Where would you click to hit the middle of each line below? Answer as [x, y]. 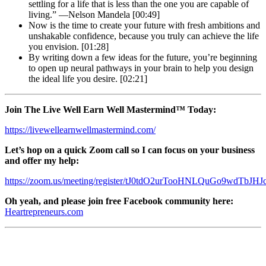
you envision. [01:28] [69, 46]
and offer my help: [42, 160]
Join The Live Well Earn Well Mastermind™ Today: [110, 109]
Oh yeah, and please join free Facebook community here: [119, 201]
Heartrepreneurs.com [44, 211]
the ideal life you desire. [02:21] [88, 78]
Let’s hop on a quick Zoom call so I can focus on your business [130, 150]
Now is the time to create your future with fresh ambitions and [144, 25]
